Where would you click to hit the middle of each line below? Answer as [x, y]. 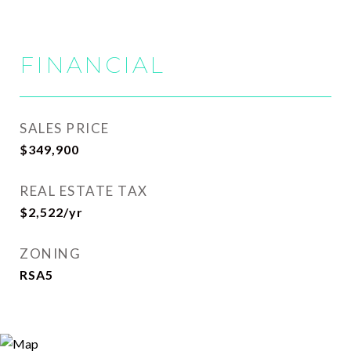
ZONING [50, 253]
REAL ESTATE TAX [84, 191]
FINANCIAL [92, 65]
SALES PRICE [65, 128]
